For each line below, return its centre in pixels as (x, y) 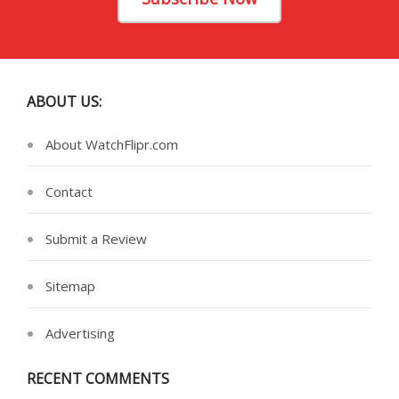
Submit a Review (96, 238)
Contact (69, 191)
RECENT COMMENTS (98, 378)
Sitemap (70, 285)
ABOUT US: (64, 101)
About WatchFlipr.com (112, 144)
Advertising (80, 333)
